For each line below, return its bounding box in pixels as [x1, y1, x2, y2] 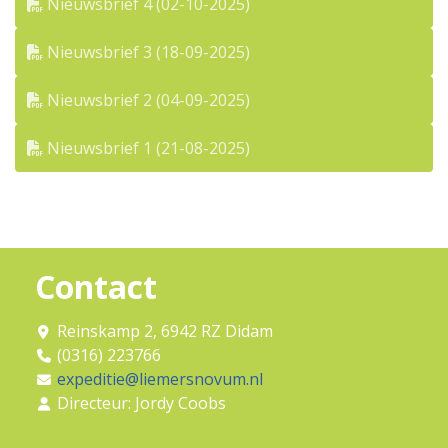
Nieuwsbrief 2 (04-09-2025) [43, 89, 250, 111]
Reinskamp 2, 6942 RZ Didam [52, 320, 273, 342]
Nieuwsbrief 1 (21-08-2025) [43, 137, 250, 159]
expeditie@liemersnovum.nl [56, 368, 263, 390]
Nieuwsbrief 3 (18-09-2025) [43, 41, 250, 63]
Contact [35, 265, 157, 308]
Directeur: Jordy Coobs [52, 392, 226, 414]
